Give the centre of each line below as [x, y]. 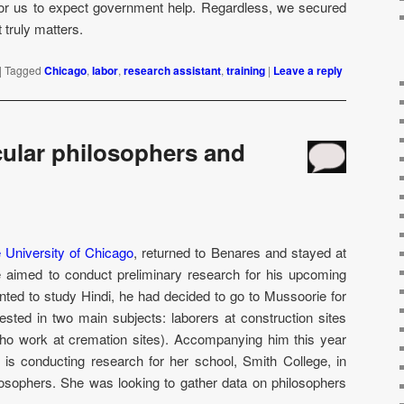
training [246, 70]
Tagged [23, 69]
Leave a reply [308, 70]
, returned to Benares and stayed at [240, 252]
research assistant [172, 70]
